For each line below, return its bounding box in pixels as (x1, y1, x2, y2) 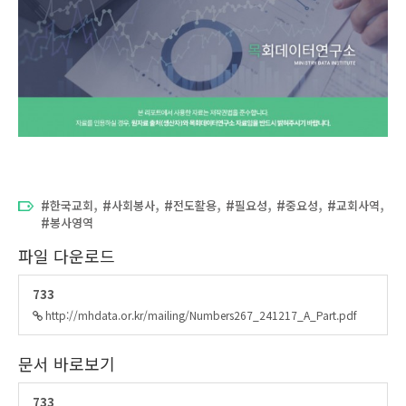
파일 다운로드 (18, 243, 115, 267)
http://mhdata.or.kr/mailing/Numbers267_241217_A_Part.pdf (43, 307, 357, 324)
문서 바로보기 (18, 352, 115, 376)
